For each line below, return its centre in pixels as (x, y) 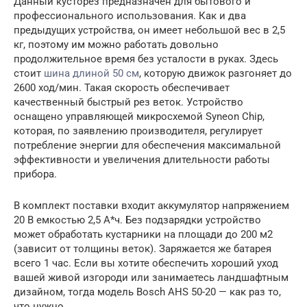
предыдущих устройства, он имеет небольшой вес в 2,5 (149, 30)
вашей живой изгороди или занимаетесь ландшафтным (151, 278)
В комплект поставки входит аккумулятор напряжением (151, 206)
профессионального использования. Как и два (130, 16)
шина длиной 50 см (91, 73)
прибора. (35, 174)
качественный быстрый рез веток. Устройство (128, 102)
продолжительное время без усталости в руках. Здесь (146, 59)
